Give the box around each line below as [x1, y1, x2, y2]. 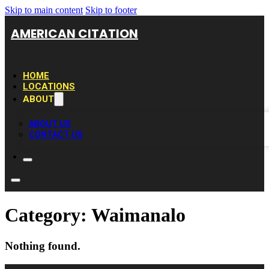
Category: [5, 204, 91, 226]
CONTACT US [29, 130, 83, 139]
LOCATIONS [23, 81, 75, 92]
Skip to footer [85, 5, 137, 15]
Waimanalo [91, 204, 186, 226]
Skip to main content [5, 5, 83, 15]
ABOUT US [29, 119, 71, 128]
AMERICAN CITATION [11, 25, 138, 42]
